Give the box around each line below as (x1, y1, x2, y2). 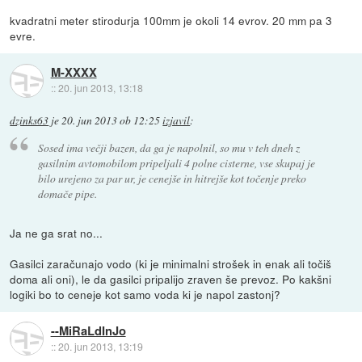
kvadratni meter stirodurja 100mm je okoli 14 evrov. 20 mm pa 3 (10, 12, 333, 29)
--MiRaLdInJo (50, 322, 126, 339)
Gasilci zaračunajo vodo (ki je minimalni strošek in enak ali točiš (10, 255, 332, 271)
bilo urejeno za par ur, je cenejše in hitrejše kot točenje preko (37, 170, 306, 186)
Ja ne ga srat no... (10, 224, 103, 241)
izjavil (162, 113, 191, 128)
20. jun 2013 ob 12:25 (61, 113, 161, 128)
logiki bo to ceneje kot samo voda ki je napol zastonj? (10, 285, 281, 302)
